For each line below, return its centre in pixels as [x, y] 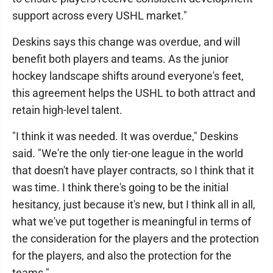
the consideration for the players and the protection [136, 239]
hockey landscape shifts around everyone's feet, [128, 76]
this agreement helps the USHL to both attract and [134, 93]
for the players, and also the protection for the [122, 256]
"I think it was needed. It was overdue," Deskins [125, 136]
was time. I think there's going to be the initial [120, 188]
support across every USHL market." [100, 16]
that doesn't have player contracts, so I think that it [133, 171]
